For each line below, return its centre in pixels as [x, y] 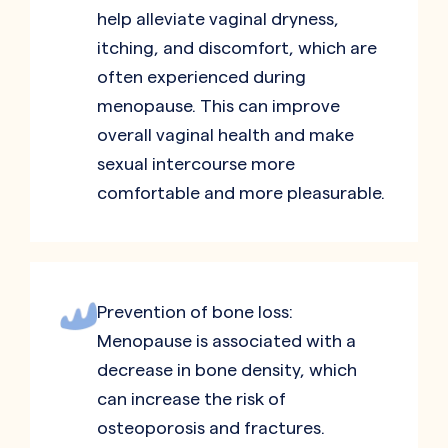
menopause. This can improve [218, 106]
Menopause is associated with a [226, 341]
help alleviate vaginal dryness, [218, 19]
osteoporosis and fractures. [211, 428]
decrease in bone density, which [227, 370]
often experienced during [201, 77]
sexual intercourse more [196, 164]
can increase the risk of [191, 399]
